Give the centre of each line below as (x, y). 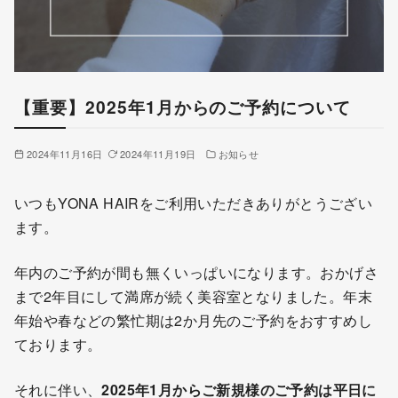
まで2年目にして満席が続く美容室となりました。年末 (193, 296)
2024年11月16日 (64, 153)
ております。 (58, 344)
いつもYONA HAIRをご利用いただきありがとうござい (194, 203)
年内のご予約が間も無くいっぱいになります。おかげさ (196, 272)
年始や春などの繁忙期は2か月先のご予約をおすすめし (193, 320)
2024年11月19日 (158, 153)
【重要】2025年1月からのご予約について (183, 107)
